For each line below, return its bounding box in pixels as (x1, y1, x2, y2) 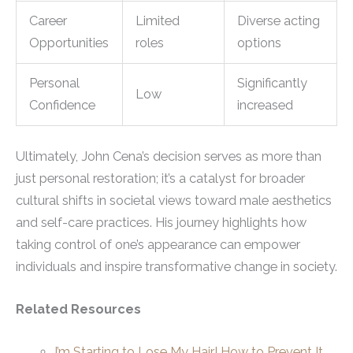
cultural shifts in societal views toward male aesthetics (16, 192, 332, 208)
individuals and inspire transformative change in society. (16, 258, 337, 274)
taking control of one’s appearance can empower (16, 236, 300, 252)
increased (237, 97, 294, 113)
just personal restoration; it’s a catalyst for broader (16, 170, 305, 186)
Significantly (237, 75, 308, 91)
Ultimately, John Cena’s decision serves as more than (16, 148, 321, 164)
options (237, 35, 282, 50)
